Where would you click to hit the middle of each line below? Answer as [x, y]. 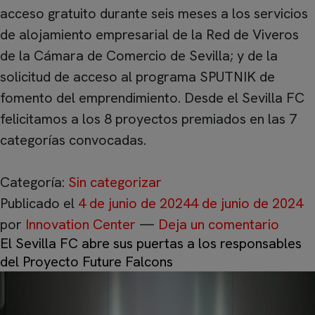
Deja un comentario [219, 224]
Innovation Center [81, 224]
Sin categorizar [115, 182]
